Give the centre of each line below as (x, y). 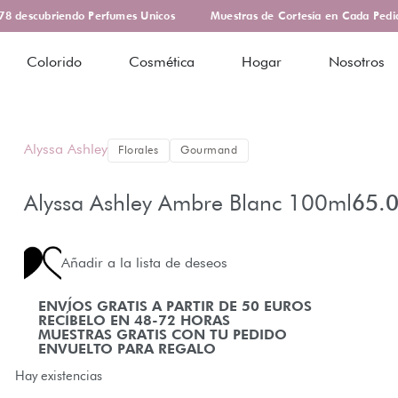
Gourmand (209, 150)
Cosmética (162, 61)
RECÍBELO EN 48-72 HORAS (134, 320)
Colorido (55, 61)
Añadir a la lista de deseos (144, 263)
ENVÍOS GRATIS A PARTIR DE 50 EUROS (175, 306)
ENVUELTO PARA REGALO (127, 349)
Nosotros (357, 61)
